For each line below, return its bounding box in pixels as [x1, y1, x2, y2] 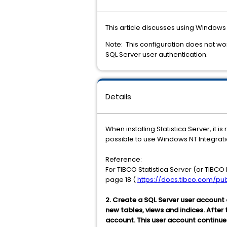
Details [105, 91, 131, 102]
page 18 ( [105, 175, 137, 184]
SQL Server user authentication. [105, 50, 208, 59]
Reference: [105, 155, 142, 164]
